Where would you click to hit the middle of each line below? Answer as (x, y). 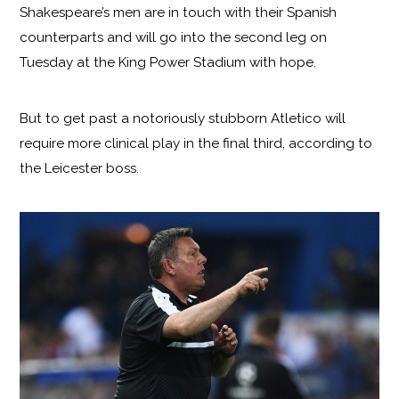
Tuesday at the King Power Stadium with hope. (168, 63)
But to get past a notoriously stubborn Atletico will (183, 119)
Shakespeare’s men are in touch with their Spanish (179, 13)
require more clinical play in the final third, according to (196, 144)
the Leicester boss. (80, 169)
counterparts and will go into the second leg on (174, 38)
